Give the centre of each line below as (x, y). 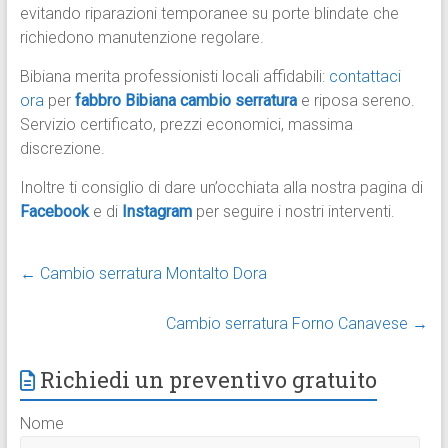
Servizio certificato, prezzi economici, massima (186, 125)
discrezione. (62, 149)
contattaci (364, 77)
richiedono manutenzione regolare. (141, 38)
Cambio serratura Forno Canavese (289, 324)
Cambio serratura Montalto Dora (151, 274)
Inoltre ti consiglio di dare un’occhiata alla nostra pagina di (221, 188)
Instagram (156, 212)
